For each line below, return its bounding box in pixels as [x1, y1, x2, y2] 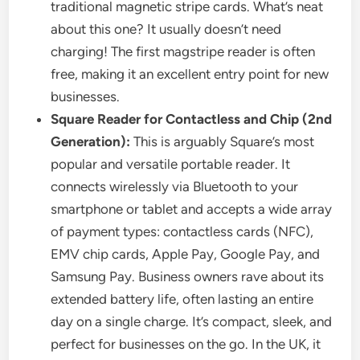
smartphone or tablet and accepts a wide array [51, 201, 333, 218]
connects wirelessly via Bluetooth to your [51, 178, 299, 195]
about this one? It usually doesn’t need [51, 21, 282, 38]
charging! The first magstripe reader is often [51, 43, 316, 60]
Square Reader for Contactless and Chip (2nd [51, 111, 333, 128]
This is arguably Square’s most [130, 133, 315, 150]
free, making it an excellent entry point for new [51, 66, 329, 83]
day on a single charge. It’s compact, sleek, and [51, 313, 333, 330]
